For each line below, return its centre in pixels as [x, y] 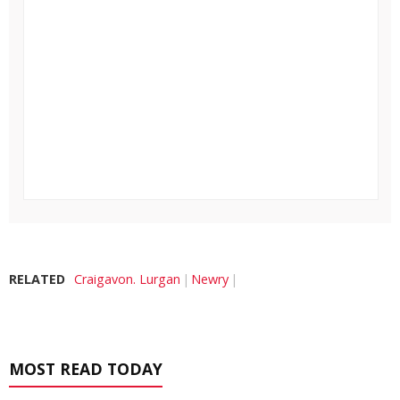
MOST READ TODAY [86, 368]
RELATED [37, 279]
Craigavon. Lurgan [127, 279]
